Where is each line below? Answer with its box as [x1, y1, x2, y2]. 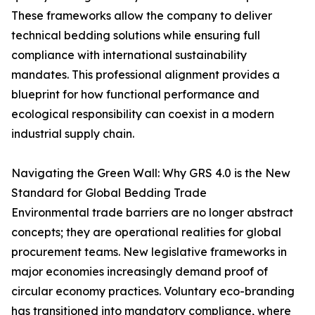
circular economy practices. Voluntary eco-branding [11, 284, 295, 298]
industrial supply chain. [11, 127, 134, 141]
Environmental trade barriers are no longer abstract [11, 205, 293, 219]
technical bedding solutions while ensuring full [11, 28, 260, 42]
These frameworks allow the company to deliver [11, 8, 272, 22]
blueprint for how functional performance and [11, 87, 259, 101]
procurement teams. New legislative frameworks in [11, 245, 287, 259]
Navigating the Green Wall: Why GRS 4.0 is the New [11, 166, 290, 180]
